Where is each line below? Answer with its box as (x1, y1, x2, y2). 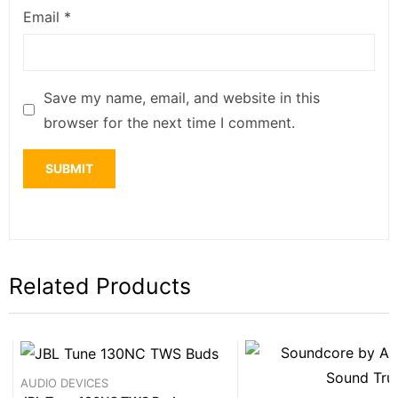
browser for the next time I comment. (44, 113, 295, 131)
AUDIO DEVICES (20, 376, 108, 391)
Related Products (9, 272, 191, 299)
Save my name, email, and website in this (44, 88, 320, 107)
